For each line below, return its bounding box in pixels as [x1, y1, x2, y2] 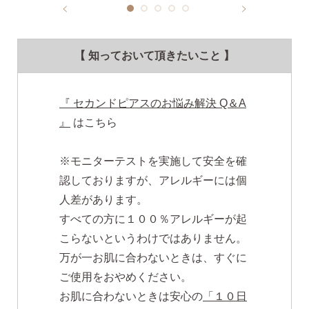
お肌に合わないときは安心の [59, 290, 203, 303]
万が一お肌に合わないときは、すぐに [59, 252, 247, 264]
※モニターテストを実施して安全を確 [59, 155, 247, 168]
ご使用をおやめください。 [59, 271, 192, 283]
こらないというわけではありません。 [59, 232, 247, 245]
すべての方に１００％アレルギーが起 [59, 213, 247, 226]
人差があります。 [59, 194, 148, 206]
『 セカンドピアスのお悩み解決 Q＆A [59, 97, 246, 110]
